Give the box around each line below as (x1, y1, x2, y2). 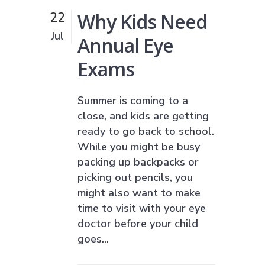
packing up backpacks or (77, 154, 199, 169)
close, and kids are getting (77, 108, 209, 123)
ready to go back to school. (77, 124, 214, 138)
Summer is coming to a (77, 93, 188, 108)
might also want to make (77, 185, 201, 200)
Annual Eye (77, 32, 173, 58)
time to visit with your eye (77, 201, 206, 215)
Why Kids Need (77, 8, 207, 34)
